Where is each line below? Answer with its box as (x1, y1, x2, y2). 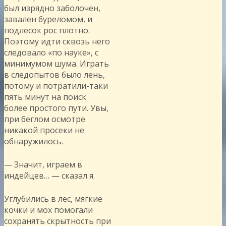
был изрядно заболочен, (4, 2, 100, 14)
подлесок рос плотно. (4, 24, 90, 36)
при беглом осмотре (4, 113, 85, 125)
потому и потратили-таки (4, 80, 108, 91)
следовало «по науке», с (4, 46, 98, 58)
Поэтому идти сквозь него (4, 35, 110, 47)
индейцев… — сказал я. (4, 169, 95, 181)
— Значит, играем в (4, 158, 82, 170)
